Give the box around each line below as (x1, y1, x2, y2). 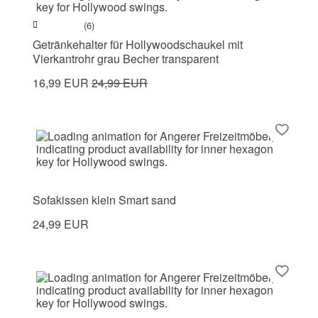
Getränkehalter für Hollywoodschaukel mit (33, 35, 243, 53)
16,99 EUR (33, 74, 92, 91)
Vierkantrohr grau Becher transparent (33, 50, 219, 67)
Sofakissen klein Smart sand (33, 191, 176, 208)
